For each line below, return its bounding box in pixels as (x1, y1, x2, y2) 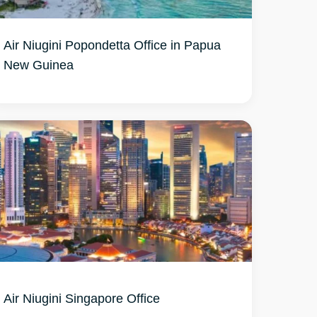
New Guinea (4, 57, 74, 72)
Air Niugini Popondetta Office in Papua (4, 37, 221, 52)
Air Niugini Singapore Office (4, 290, 161, 306)
